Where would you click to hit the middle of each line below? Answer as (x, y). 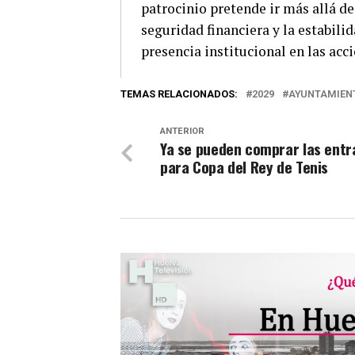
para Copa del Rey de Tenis (244, 167)
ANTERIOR (182, 132)
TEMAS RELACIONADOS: (179, 94)
